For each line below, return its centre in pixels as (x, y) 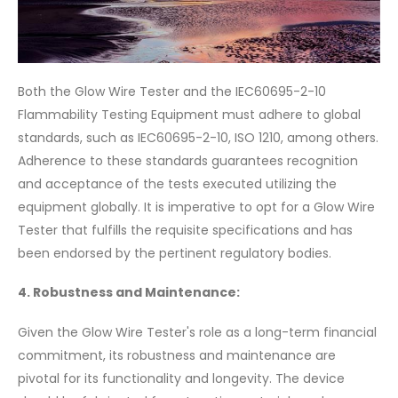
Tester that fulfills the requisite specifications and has (185, 230)
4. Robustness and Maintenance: (129, 293)
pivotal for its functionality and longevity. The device (181, 378)
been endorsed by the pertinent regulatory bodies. (175, 253)
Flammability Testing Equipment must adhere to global (189, 114)
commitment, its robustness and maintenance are (177, 355)
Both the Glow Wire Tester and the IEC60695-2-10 (172, 91)
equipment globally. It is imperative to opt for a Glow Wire (196, 207)
